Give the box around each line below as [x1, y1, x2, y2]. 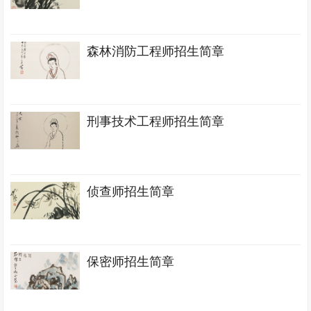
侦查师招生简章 [87, 185, 175, 199]
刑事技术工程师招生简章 [87, 115, 225, 128]
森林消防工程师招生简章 [87, 44, 225, 58]
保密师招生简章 [87, 255, 175, 269]
